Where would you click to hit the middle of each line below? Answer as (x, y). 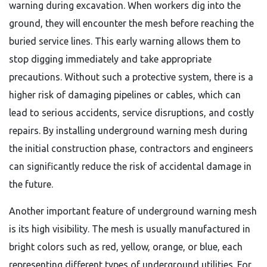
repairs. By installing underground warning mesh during (128, 131)
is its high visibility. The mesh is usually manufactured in (130, 229)
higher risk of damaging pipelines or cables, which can (125, 95)
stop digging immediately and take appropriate (110, 59)
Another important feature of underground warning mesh (133, 211)
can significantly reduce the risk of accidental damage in (130, 166)
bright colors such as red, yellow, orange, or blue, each (126, 247)
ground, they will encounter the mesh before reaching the (131, 23)
